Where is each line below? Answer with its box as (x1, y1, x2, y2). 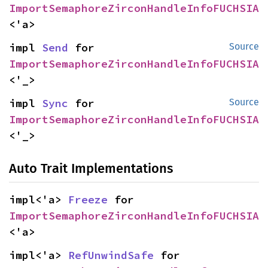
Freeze (68, 192, 108, 206)
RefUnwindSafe (68, 248, 154, 262)
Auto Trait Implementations (9, 160, 173, 176)
